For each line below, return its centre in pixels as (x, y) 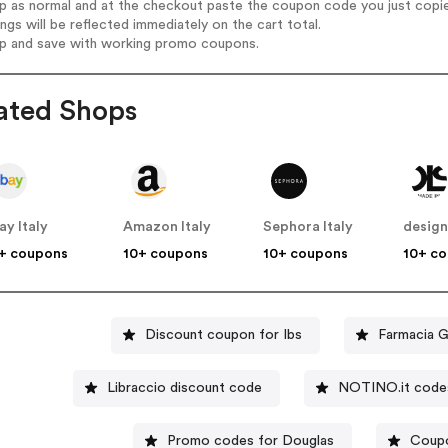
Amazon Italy (167, 227)
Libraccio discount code (185, 387)
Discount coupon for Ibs (223, 334)
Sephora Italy (308, 227)
